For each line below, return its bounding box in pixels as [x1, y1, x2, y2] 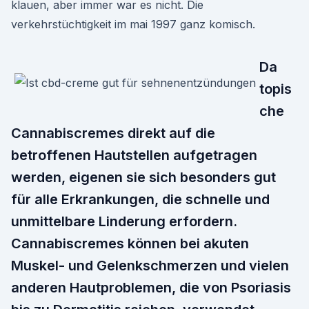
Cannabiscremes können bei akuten [11, 235, 249, 252]
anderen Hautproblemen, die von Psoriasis [11, 279, 291, 296]
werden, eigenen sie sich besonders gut [11, 169, 276, 186]
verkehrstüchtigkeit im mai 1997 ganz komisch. [11, 17, 255, 31]
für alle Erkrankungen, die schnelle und [11, 191, 270, 208]
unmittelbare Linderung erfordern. [11, 213, 237, 230]
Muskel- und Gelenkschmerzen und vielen [11, 257, 289, 274]
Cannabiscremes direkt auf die [11, 125, 215, 141]
